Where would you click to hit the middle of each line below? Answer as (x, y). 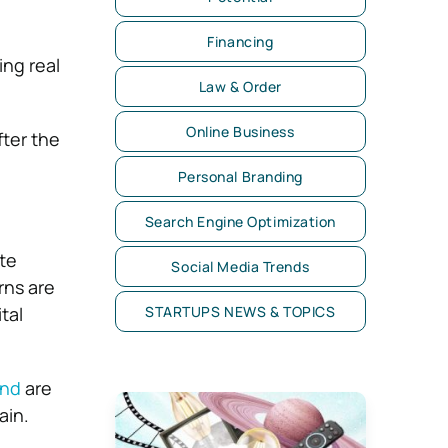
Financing (240, 41)
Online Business (240, 131)
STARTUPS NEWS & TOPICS (240, 311)
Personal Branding (240, 176)
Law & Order (240, 86)
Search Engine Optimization (240, 221)
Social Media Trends (240, 266)
